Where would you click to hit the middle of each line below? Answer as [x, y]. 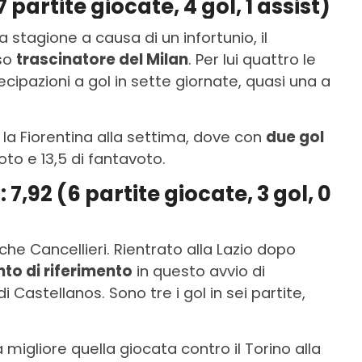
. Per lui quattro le [252, 59]
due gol [295, 137]
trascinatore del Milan [102, 59]
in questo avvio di [199, 271]
